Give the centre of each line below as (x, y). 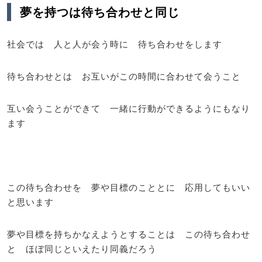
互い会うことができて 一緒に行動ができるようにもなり (129, 108)
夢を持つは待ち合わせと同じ (100, 12)
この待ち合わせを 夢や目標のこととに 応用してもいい (129, 187)
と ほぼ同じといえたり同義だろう (82, 249)
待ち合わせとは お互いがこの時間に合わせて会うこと (124, 76)
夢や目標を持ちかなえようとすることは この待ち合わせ (129, 234)
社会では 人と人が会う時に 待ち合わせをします (115, 44)
